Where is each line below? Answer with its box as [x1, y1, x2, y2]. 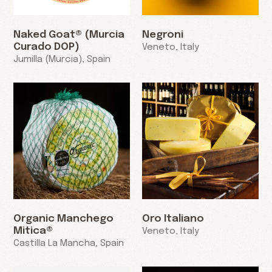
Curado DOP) [13, 42, 80, 53]
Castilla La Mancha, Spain [13, 238, 124, 248]
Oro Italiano [142, 213, 204, 224]
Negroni [142, 30, 183, 41]
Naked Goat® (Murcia [13, 30, 125, 41]
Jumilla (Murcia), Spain [13, 55, 111, 65]
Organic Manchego [13, 213, 114, 224]
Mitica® [13, 225, 53, 236]
